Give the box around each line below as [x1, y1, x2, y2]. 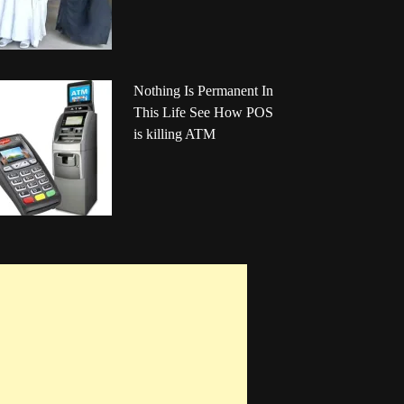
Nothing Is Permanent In [133, 83, 273, 99]
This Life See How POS [133, 105, 273, 121]
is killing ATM [133, 126, 216, 142]
